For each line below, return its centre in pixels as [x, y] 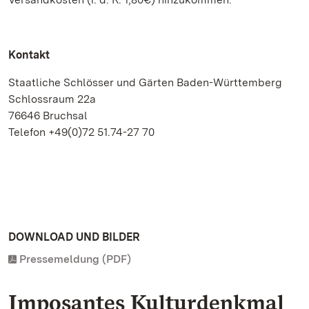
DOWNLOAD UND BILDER [74, 237]
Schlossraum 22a [52, 99]
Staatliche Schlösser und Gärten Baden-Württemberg [149, 82]
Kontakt [29, 55]
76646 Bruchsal [48, 116]
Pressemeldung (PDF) [75, 259]
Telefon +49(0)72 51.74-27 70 [81, 132]
